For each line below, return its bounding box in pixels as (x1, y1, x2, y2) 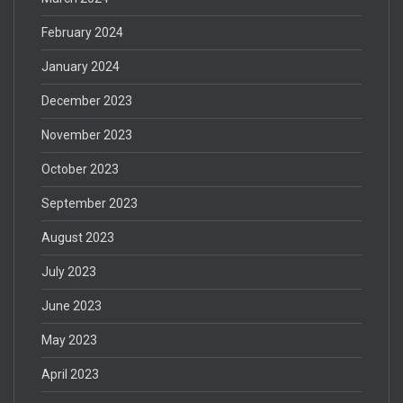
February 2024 (41, 24, 123, 40)
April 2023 (41, 366, 99, 381)
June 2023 (41, 298, 102, 313)
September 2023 (41, 195, 138, 210)
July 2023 (41, 264, 96, 279)
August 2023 (41, 229, 114, 245)
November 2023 (41, 127, 132, 142)
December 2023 (41, 93, 132, 108)
